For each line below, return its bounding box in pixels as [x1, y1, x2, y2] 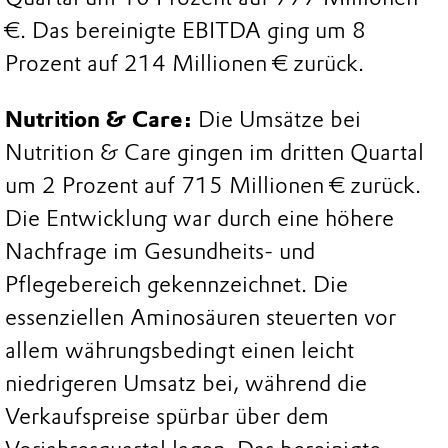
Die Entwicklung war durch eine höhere [5, 204, 394, 232]
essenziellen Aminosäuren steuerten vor [5, 303, 396, 331]
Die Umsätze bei [192, 105, 361, 133]
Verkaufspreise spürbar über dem [5, 402, 329, 430]
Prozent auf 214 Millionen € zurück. [5, 50, 364, 78]
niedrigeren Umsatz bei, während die [5, 369, 367, 397]
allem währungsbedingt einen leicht [5, 336, 354, 364]
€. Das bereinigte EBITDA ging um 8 [5, 17, 366, 45]
